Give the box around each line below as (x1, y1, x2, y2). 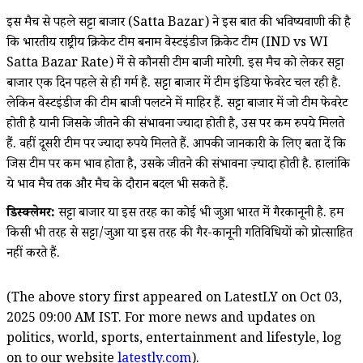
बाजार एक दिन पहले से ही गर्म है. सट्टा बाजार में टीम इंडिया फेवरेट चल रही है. (6, 74, 341, 95)
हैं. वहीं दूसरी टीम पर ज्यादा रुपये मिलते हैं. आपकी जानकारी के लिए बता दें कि (6, 135, 346, 156)
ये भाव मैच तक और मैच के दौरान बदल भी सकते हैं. (6, 175, 228, 196)
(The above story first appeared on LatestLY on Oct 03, (6, 288, 342, 310)
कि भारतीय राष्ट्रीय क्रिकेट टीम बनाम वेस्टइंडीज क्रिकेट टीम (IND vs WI (6, 33, 328, 54)
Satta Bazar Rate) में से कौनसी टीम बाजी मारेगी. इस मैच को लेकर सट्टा (6, 53, 344, 75)
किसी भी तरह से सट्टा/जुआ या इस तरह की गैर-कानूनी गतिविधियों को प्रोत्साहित (6, 224, 352, 245)
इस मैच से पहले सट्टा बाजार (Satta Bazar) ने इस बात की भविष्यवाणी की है (6, 13, 351, 34)
